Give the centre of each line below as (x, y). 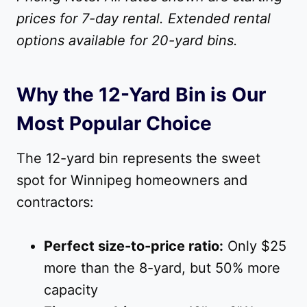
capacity (71, 290)
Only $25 (255, 246)
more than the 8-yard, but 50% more (162, 268)
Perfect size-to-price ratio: (134, 246)
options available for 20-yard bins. (127, 41)
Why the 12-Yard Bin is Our (141, 95)
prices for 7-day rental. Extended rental (144, 19)
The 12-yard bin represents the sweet (138, 159)
